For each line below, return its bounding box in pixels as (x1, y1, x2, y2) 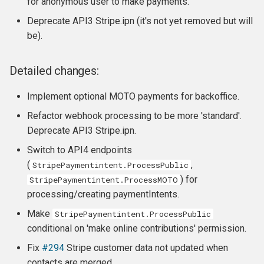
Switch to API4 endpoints (27, 144, 132, 156)
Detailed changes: (9, 64, 99, 78)
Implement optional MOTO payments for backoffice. (27, 91, 239, 102)
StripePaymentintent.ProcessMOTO (29, 174, 178, 185)
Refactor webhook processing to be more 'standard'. (27, 110, 242, 121)
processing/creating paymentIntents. (27, 189, 179, 200)
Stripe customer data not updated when (64, 242, 228, 253)
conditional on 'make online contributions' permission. (27, 223, 246, 234)
